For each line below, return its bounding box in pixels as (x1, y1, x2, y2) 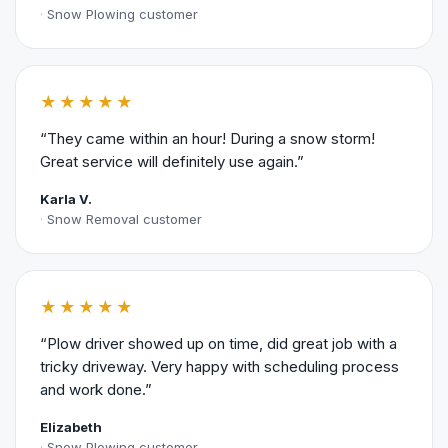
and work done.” (40, 379, 152, 399)
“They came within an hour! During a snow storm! (40, 128, 375, 148)
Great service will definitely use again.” (40, 151, 304, 171)
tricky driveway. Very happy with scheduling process (40, 356, 399, 376)
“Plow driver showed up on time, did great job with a (40, 333, 397, 353)
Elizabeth (40, 418, 102, 435)
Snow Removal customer (47, 210, 202, 227)
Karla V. (40, 190, 92, 207)
